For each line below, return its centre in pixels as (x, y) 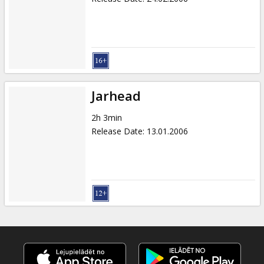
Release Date (117, 131)
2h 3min (106, 117)
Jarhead (116, 95)
